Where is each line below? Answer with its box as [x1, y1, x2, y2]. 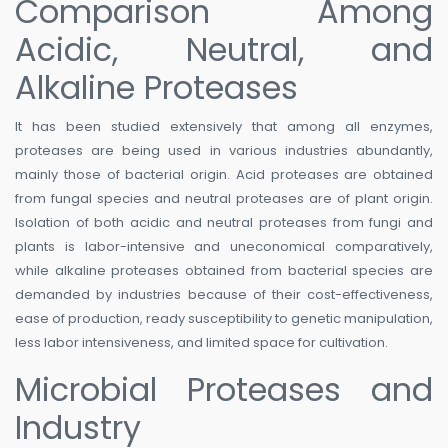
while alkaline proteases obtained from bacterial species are [15, 261, 433, 281]
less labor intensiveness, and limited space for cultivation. [15, 333, 388, 353]
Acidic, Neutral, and [15, 27, 433, 73]
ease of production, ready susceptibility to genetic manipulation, [15, 309, 433, 329]
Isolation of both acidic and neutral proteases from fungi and [15, 213, 433, 233]
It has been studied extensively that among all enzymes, [15, 117, 433, 137]
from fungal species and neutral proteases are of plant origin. [15, 189, 433, 209]
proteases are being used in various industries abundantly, [15, 141, 433, 161]
